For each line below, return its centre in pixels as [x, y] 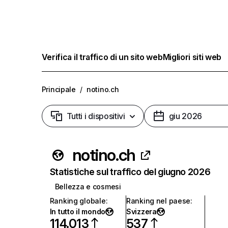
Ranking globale [78, 201]
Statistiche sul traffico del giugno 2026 [130, 172]
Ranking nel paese [158, 201]
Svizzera [141, 211]
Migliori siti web [192, 57]
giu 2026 [186, 116]
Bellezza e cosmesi [88, 187]
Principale [59, 89]
